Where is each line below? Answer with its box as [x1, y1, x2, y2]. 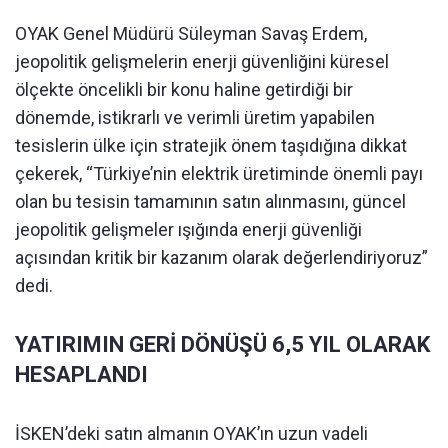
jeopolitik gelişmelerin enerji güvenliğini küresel [15, 51, 389, 73]
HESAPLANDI [15, 362, 148, 388]
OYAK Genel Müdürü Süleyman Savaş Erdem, [15, 23, 367, 45]
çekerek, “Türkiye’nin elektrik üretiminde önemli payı [15, 163, 423, 185]
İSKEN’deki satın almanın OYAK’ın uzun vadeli [15, 423, 368, 445]
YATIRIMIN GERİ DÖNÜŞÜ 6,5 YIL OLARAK [15, 332, 430, 358]
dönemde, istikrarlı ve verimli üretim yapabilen [15, 107, 375, 129]
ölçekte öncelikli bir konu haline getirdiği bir [15, 79, 353, 101]
